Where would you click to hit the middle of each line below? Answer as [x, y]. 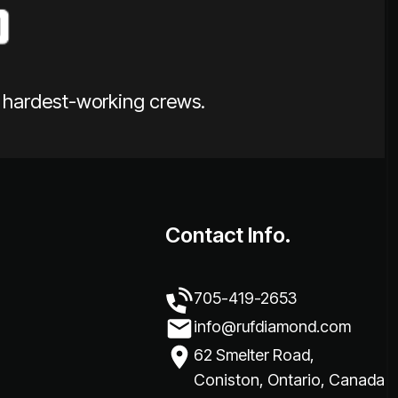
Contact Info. [228, 235]
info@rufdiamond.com [272, 326]
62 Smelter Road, [254, 354]
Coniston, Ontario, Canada [289, 379]
